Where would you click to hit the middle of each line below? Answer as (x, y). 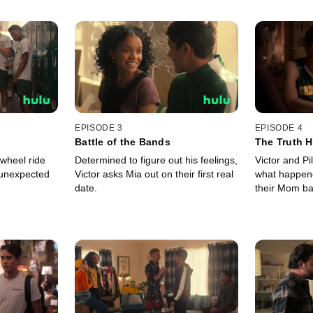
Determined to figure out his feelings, (156, 160)
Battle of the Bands (123, 142)
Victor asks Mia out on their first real (154, 174)
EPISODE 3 (99, 128)
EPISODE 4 (279, 128)
